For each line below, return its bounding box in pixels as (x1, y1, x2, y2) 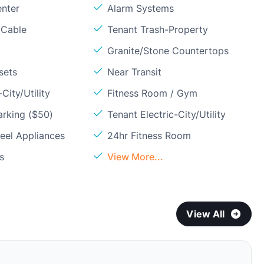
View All (186, 208, 225, 220)
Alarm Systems (107, 2, 174, 14)
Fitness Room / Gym (107, 87, 198, 99)
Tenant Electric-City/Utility (107, 108, 226, 120)
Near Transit (107, 66, 162, 78)
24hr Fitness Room (107, 130, 192, 141)
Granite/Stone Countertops (107, 45, 229, 57)
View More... (107, 151, 164, 163)
